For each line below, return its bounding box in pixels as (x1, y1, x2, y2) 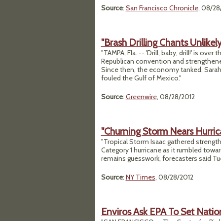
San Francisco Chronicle (125, 3, 198, 12)
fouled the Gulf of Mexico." (101, 74, 182, 82)
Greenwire (125, 92, 157, 101)
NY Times (125, 173, 155, 182)
